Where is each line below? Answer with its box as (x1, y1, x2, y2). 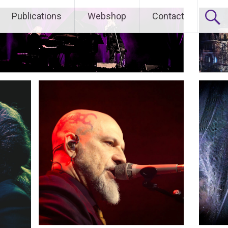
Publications (12, 11, 62, 21)
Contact (152, 11, 184, 21)
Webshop (88, 11, 126, 21)
